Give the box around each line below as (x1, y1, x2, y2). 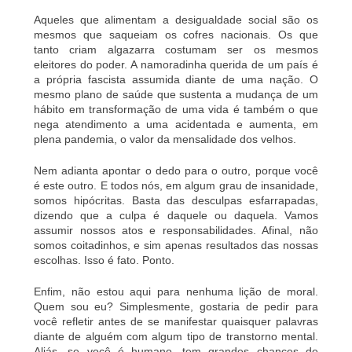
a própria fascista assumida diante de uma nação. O (34, 72, 318, 86)
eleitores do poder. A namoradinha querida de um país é (34, 57, 318, 71)
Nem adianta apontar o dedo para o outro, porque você (34, 163, 318, 177)
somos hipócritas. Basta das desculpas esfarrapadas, (34, 193, 318, 207)
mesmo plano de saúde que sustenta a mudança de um (34, 87, 318, 101)
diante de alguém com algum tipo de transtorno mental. (34, 329, 318, 343)
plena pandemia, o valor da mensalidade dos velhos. (34, 132, 297, 145)
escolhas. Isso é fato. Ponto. (34, 253, 175, 266)
